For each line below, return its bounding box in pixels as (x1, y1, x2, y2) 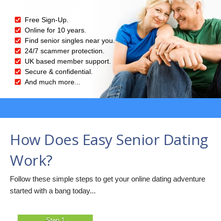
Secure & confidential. (25, 67, 93, 75)
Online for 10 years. (25, 26, 86, 34)
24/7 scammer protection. (25, 46, 105, 55)
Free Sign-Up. (25, 15, 69, 24)
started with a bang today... (10, 186, 96, 195)
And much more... (25, 77, 80, 86)
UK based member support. (25, 57, 111, 65)
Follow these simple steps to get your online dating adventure (10, 174, 205, 183)
